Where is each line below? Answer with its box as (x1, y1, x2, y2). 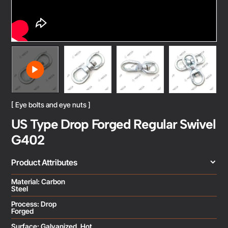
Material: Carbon (11, 177, 66, 186)
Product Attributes (11, 157, 78, 168)
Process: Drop (11, 199, 57, 209)
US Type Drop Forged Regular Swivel (11, 116, 216, 133)
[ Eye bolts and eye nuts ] (11, 100, 91, 109)
